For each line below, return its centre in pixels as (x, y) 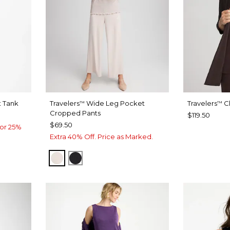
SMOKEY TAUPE (91, 158)
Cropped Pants (75, 113)
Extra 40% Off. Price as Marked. (102, 137)
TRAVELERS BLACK (116, 158)
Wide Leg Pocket (115, 103)
